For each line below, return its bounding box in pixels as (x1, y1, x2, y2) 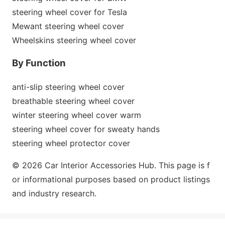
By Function (12, 57, 66, 69)
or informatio (12, 174, 62, 184)
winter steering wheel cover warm (12, 110, 141, 120)
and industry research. (12, 188, 96, 198)
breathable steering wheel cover (12, 96, 135, 106)
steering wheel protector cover (12, 138, 130, 148)
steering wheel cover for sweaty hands (12, 124, 160, 134)
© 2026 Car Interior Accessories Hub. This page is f (12, 160, 210, 170)
